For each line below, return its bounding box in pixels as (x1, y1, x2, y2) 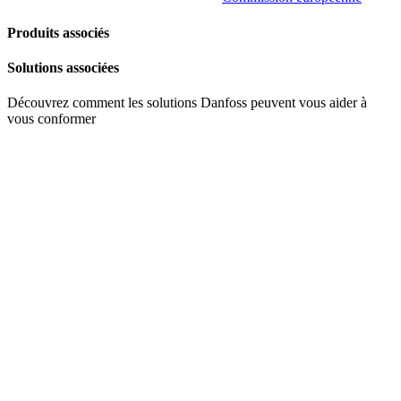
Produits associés (7, 24, 109, 40)
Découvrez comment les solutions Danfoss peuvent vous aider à (7, 95, 367, 111)
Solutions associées (7, 59, 119, 75)
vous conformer (7, 111, 96, 127)
